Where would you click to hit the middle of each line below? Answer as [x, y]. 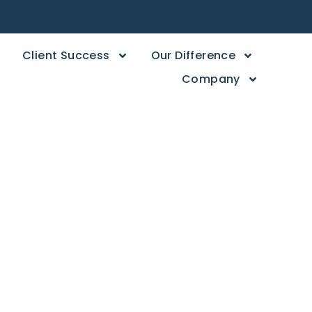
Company [211, 79]
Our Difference [193, 55]
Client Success [66, 55]
